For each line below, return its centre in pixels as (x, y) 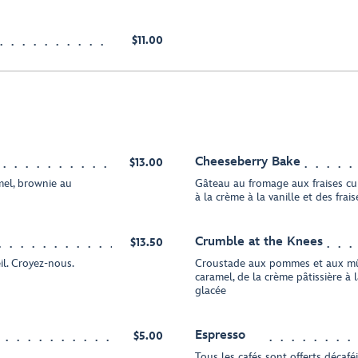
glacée (211, 290)
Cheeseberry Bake (248, 162)
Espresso (220, 335)
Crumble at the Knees (259, 242)
